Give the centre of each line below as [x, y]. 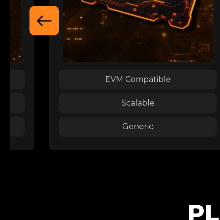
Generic [138, 126]
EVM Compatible [138, 79]
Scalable [138, 103]
